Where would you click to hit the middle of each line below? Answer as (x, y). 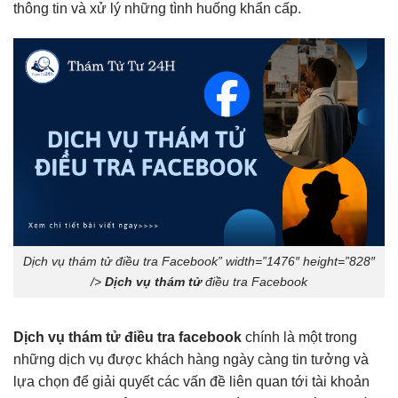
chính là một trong (299, 337)
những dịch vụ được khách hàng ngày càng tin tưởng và (191, 359)
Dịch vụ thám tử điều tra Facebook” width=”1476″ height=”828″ (199, 262)
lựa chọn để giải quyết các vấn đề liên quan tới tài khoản (191, 381)
